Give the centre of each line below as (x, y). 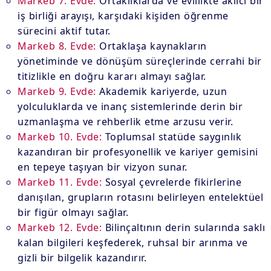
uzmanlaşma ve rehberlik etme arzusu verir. (126, 122)
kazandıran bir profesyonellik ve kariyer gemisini (138, 152)
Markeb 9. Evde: (57, 91)
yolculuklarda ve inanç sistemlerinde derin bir (130, 106)
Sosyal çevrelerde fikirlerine (172, 182)
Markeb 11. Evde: (60, 182)
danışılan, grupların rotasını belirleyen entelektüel (141, 197)
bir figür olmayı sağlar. (73, 212)
